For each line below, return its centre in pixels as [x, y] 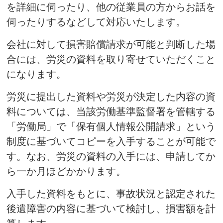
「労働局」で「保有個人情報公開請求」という [111, 127]
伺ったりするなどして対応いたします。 [96, 22]
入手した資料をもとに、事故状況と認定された [111, 194]
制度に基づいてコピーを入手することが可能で [111, 142]
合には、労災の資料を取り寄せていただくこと [111, 59]
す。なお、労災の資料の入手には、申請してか [111, 157]
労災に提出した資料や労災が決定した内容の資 [111, 97]
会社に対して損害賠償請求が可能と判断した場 [111, 45]
